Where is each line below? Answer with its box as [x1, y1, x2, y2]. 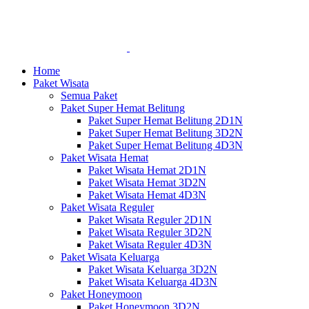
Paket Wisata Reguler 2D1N [88, 214, 212, 226]
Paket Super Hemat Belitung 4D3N [88, 139, 243, 151]
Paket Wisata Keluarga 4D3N [88, 276, 217, 288]
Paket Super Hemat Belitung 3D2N [88, 127, 243, 139]
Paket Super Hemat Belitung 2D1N [88, 114, 243, 126]
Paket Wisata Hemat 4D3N [88, 189, 206, 201]
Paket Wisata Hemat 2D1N [88, 164, 206, 176]
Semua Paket [61, 90, 117, 101]
